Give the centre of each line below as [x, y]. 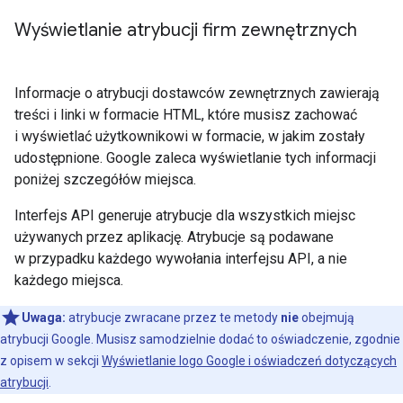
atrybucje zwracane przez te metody [173, 318]
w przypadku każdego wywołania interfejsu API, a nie [181, 259]
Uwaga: [44, 318]
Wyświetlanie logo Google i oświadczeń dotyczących [249, 361]
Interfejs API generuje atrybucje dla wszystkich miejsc [185, 216]
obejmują [327, 318]
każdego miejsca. [69, 281]
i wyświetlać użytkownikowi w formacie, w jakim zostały [190, 137]
